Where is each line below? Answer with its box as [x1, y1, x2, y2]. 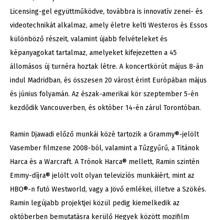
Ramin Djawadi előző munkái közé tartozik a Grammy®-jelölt [10, 130, 199, 138]
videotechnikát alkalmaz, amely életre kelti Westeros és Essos [10, 21, 208, 29]
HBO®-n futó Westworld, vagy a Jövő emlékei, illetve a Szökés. [10, 185, 206, 193]
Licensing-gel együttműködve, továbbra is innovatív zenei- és [10, 7, 203, 16]
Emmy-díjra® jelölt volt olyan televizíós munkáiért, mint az [10, 171, 194, 180]
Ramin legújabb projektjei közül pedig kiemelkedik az [10, 199, 180, 207]
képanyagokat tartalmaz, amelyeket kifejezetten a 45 [10, 49, 177, 57]
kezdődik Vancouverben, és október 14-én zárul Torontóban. [10, 104, 201, 112]
